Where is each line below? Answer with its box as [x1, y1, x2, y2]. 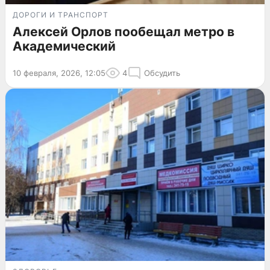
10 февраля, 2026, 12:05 [13, 67, 105, 78]
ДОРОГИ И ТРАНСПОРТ [13, 10, 108, 19]
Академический [13, 38, 116, 54]
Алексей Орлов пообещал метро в [13, 24, 234, 39]
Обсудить [144, 67, 180, 78]
